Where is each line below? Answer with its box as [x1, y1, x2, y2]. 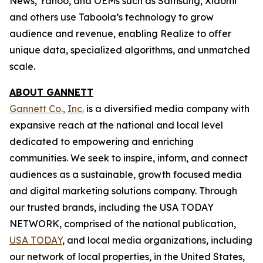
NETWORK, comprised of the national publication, [9, 218, 236, 230]
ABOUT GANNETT [9, 86, 93, 98]
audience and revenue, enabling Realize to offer [9, 28, 231, 39]
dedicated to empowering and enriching [9, 136, 194, 147]
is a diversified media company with [84, 103, 249, 114]
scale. [9, 60, 35, 72]
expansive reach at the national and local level [9, 119, 223, 131]
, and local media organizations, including [62, 234, 252, 246]
